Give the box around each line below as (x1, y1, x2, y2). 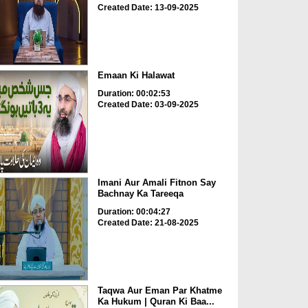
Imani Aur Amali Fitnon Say (97, 177, 216, 188)
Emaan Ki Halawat (97, 69, 175, 80)
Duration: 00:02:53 (97, 88, 170, 98)
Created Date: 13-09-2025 (97, 3, 199, 13)
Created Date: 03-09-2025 (97, 99, 199, 109)
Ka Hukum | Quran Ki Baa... (97, 296, 214, 307)
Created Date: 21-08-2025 (97, 218, 199, 228)
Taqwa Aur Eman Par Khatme (97, 285, 222, 296)
